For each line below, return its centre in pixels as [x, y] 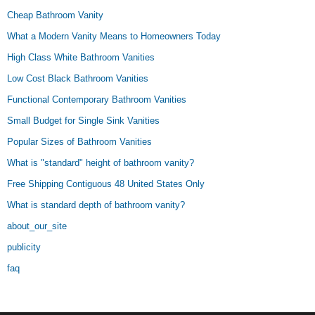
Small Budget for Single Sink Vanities [83, 121]
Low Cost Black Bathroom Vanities [78, 78]
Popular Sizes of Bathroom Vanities [79, 142]
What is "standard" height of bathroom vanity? [101, 163]
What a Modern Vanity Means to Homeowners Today [114, 36]
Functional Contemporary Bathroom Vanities [97, 99]
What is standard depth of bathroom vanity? [96, 205]
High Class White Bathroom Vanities [81, 57]
